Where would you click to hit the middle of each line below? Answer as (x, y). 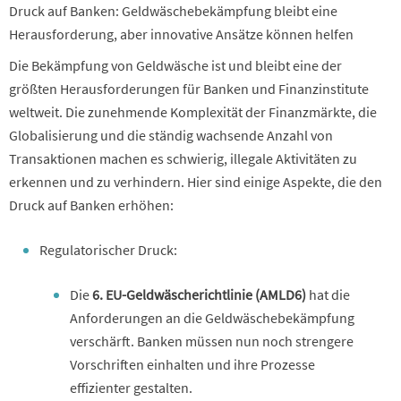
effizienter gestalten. (131, 387)
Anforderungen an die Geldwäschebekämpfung (212, 317)
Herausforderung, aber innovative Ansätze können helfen (181, 34)
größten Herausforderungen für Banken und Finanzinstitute (189, 88)
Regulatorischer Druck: (108, 249)
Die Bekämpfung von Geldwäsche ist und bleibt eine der (175, 65)
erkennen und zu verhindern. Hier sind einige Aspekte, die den (196, 181)
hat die (328, 294)
